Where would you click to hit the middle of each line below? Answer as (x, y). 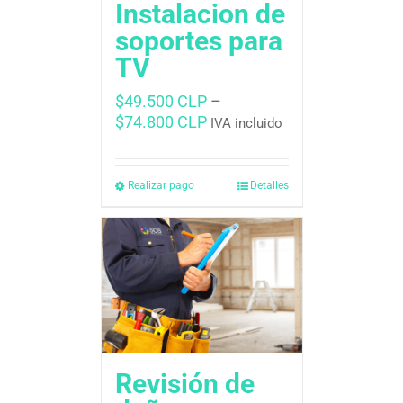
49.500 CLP (165, 102)
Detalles (269, 186)
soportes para (198, 41)
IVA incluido (246, 124)
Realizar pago (161, 186)
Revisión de (184, 384)
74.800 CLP (165, 122)
